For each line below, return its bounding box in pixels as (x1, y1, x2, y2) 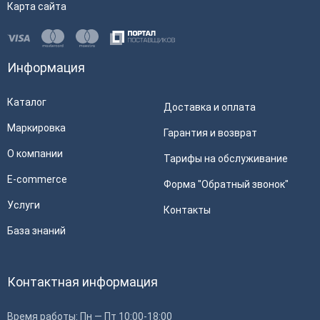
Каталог (7, 96, 46, 108)
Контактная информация (7, 275, 158, 289)
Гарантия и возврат (164, 127, 257, 139)
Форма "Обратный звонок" (164, 179, 289, 190)
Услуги (7, 199, 40, 211)
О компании (7, 148, 63, 159)
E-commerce (7, 174, 67, 185)
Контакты (164, 204, 211, 216)
